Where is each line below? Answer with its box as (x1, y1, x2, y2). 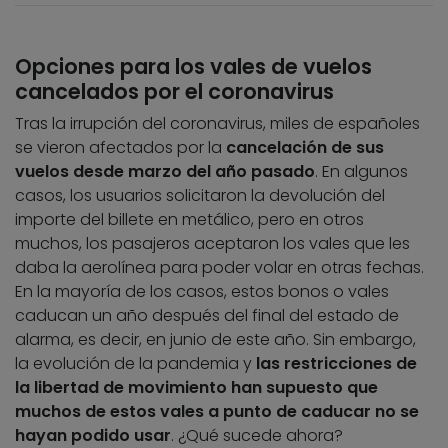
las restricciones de (252, 352, 417, 376)
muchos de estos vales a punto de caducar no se (15, 400, 419, 424)
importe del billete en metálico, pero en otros (15, 208, 364, 232)
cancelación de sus (226, 136, 384, 160)
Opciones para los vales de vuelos (15, 52, 372, 82)
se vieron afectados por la (15, 136, 226, 160)
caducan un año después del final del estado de (15, 304, 399, 328)
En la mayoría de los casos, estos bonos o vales (15, 280, 389, 304)
